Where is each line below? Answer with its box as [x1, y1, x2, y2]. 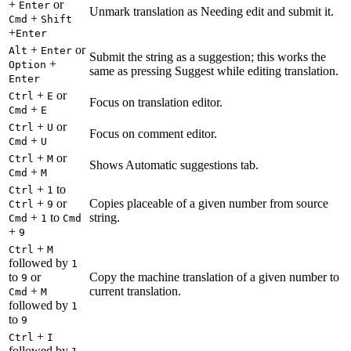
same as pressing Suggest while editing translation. [89, 63, 338, 78]
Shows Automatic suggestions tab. [89, 157, 259, 172]
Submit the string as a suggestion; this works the [89, 49, 326, 63]
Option [9, 58, 46, 71]
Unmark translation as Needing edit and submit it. [89, 4, 334, 18]
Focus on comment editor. [89, 126, 217, 140]
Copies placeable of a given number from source [89, 196, 328, 210]
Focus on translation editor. [89, 95, 223, 109]
